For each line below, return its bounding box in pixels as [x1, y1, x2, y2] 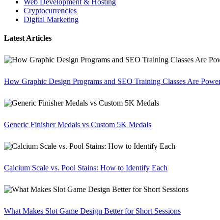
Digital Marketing [24, 15, 79, 24]
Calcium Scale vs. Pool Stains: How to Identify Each [4, 164, 167, 172]
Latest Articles [4, 34, 52, 43]
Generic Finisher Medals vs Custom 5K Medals [4, 120, 151, 129]
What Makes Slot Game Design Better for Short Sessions [4, 207, 181, 216]
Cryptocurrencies [24, 6, 77, 15]
